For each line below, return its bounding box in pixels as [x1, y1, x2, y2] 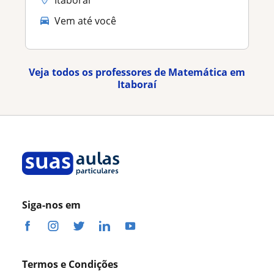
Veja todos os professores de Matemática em [29, 65, 245, 79]
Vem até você [54, 13, 116, 28]
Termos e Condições [22, 257, 118, 271]
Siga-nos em [22, 198, 81, 212]
